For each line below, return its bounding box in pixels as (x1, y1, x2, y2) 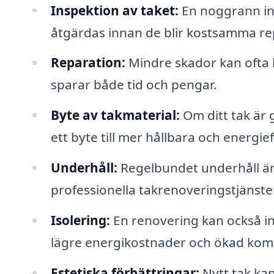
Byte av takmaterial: (50, 106, 180, 124)
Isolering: (50, 211, 110, 229)
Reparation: (50, 54, 125, 72)
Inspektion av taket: (50, 1, 179, 19)
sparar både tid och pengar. (50, 76, 217, 94)
